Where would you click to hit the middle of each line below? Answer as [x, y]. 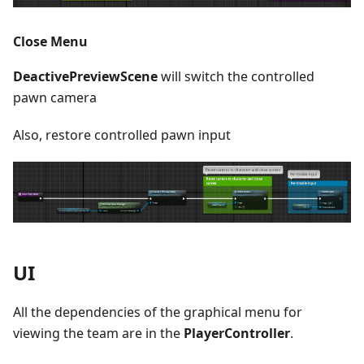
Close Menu [50, 42]
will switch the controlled [236, 77]
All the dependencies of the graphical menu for [158, 312]
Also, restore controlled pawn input [122, 135]
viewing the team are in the [98, 333]
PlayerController [237, 333]
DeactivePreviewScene [85, 77]
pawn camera [55, 98]
